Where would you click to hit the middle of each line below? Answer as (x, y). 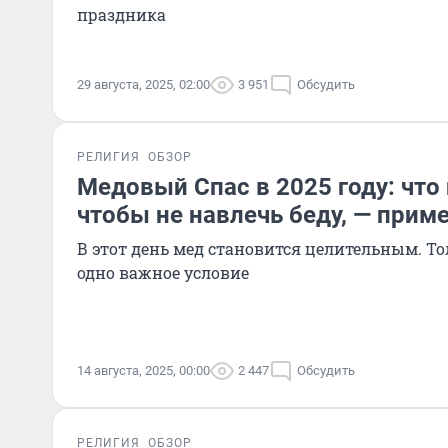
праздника (121, 14)
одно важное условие (163, 272)
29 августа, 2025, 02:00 (143, 84)
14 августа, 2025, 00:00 (143, 370)
